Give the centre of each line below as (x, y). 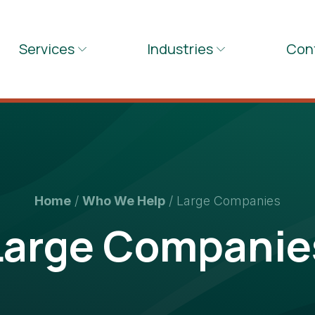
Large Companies (229, 201)
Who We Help (124, 201)
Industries (180, 49)
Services (46, 49)
